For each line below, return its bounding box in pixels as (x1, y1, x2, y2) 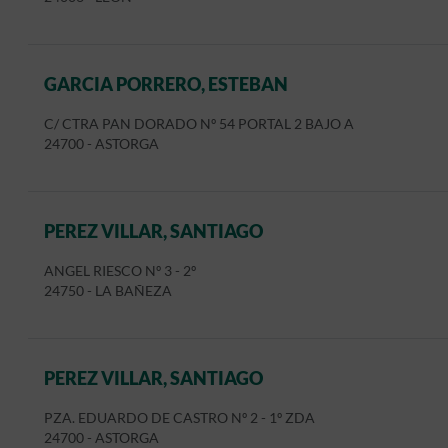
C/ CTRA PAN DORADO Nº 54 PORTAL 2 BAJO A (44, 116, 354, 132)
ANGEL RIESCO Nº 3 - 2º (44, 263, 196, 279)
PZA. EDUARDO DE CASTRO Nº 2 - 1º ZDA (44, 410, 315, 426)
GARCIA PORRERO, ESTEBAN (44, 73, 288, 95)
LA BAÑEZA (95, 283, 172, 299)
